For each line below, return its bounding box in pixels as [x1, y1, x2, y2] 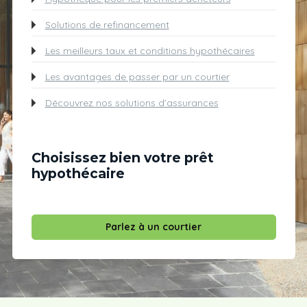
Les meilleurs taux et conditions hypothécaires [45, 45, 255, 57]
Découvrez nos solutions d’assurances [45, 97, 219, 109]
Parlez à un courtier [106, 221, 201, 233]
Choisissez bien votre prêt [31, 149, 214, 166]
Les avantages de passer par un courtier [45, 71, 230, 83]
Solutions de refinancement [45, 19, 169, 31]
